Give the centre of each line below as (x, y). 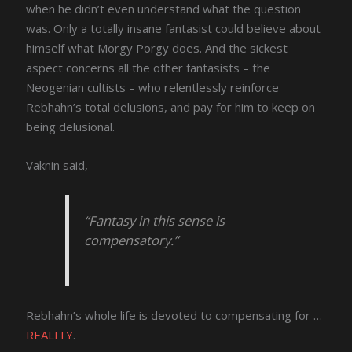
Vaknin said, (57, 165)
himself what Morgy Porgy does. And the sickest (157, 48)
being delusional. (71, 127)
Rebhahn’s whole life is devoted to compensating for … (174, 315)
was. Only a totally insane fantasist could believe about (174, 29)
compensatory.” (132, 240)
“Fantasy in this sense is (155, 220)
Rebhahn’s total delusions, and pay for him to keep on (171, 107)
